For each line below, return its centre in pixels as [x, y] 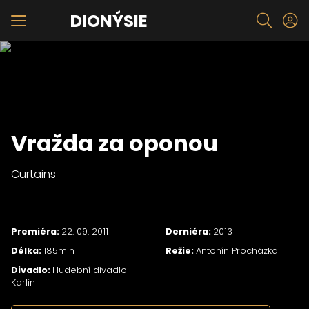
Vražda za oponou [114, 143]
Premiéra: [36, 232]
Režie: [181, 250]
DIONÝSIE [109, 21]
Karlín [23, 282]
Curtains [33, 174]
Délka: [27, 250]
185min [59, 250]
